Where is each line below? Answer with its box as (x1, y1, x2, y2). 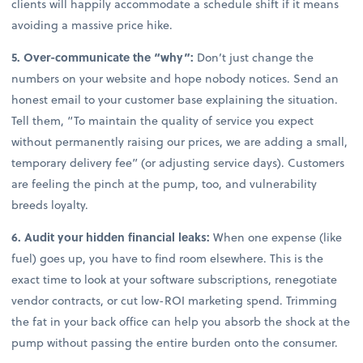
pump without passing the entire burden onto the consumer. (11, 333, 339, 351)
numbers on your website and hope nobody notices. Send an (11, 69, 340, 87)
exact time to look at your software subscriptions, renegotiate (11, 270, 338, 288)
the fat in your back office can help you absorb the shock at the (11, 312, 351, 330)
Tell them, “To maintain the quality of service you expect (11, 111, 314, 129)
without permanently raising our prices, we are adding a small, (11, 132, 348, 150)
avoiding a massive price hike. (11, 15, 173, 33)
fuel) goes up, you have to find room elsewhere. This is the (11, 249, 324, 267)
